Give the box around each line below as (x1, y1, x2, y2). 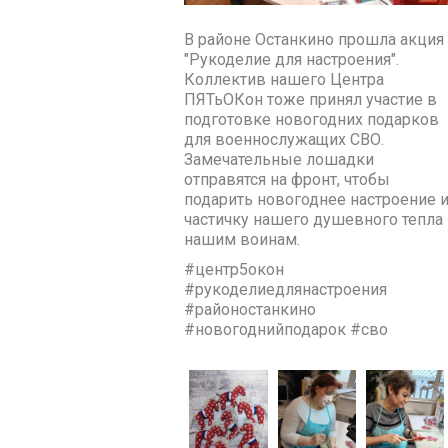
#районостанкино (184, 299, 317, 319)
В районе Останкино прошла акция (184, 29, 445, 49)
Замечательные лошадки (184, 149, 375, 169)
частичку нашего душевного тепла (184, 209, 444, 229)
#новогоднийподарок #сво (184, 319, 389, 339)
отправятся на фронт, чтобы (184, 169, 391, 189)
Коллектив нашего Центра (184, 69, 385, 89)
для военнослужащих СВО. (184, 129, 385, 149)
